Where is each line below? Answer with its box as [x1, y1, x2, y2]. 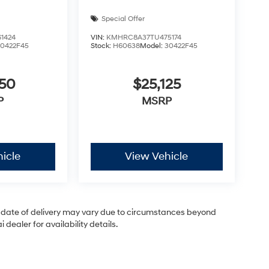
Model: [139, 41, 165, 50]
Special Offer [101, 14, 145, 23]
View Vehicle [125, 150, 189, 164]
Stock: [90, 41, 113, 50]
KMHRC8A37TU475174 [106, 32, 181, 42]
